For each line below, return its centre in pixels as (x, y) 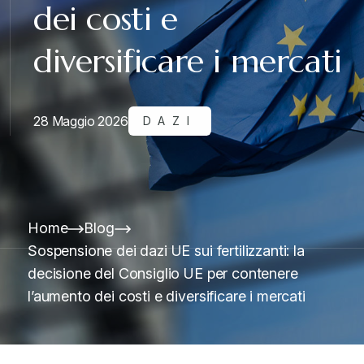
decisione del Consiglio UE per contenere (163, 273)
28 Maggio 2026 (81, 121)
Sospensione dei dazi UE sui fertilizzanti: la (166, 251)
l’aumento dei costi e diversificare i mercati (167, 296)
